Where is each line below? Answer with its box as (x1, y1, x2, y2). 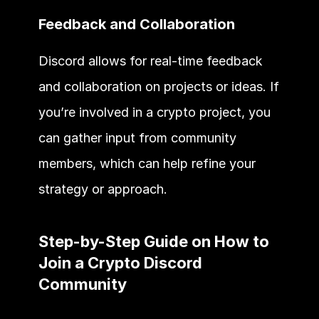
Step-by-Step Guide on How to (38, 231, 269, 251)
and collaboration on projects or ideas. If (38, 78, 279, 94)
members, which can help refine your (38, 155, 256, 171)
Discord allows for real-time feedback (38, 53, 263, 68)
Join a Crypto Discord (38, 253, 202, 272)
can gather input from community (38, 130, 236, 145)
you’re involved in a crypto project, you (38, 104, 271, 120)
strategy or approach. (38, 181, 167, 197)
